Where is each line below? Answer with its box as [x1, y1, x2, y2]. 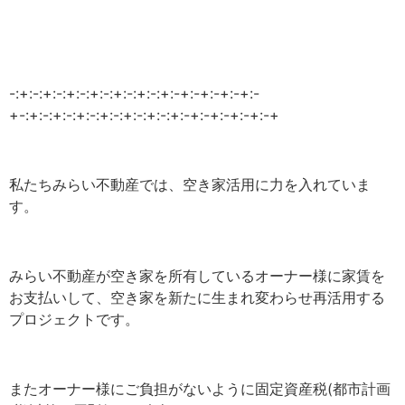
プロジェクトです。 [9, 309, 139, 328]
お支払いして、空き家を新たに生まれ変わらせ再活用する [9, 287, 385, 306]
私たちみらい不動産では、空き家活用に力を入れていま [9, 174, 371, 193]
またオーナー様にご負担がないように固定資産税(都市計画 [9, 379, 391, 398]
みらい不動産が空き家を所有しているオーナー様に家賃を [9, 266, 385, 285]
